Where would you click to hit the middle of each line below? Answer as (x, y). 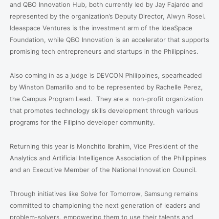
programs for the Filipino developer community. (82, 122)
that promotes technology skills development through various (104, 110)
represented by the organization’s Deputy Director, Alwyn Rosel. (108, 16)
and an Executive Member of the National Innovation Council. (103, 170)
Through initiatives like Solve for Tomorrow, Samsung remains (104, 194)
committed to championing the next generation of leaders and (105, 205)
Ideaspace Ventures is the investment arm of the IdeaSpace (101, 28)
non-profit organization (168, 99)
